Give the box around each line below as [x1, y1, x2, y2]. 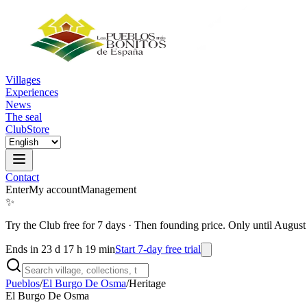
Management [80, 184, 136, 195]
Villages [5, 74, 40, 86]
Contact [5, 171, 39, 183]
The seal [5, 111, 42, 123]
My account [29, 184, 80, 195]
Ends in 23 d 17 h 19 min [5, 243, 115, 255]
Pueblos [5, 278, 40, 289]
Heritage [129, 278, 166, 289]
